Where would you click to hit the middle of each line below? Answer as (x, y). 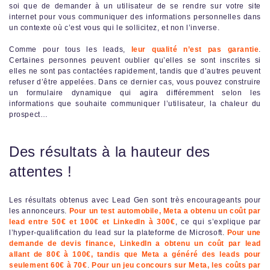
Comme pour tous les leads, (70, 50)
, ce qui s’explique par (218, 222)
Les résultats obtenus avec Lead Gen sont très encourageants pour (135, 200)
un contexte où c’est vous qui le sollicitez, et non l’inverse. (115, 28)
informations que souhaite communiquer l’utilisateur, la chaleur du (135, 104)
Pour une (244, 233)
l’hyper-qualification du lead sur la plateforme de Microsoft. (118, 233)
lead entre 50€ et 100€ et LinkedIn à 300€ (92, 222)
